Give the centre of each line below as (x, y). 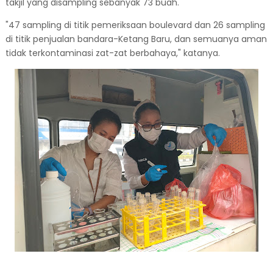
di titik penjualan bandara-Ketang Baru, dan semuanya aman (136, 39)
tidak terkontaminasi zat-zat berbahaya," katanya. (114, 53)
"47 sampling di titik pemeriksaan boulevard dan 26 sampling (135, 25)
